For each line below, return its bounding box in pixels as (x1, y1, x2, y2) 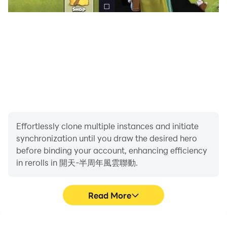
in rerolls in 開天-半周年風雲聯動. (16, 157, 138, 168)
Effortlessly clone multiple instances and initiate (16, 121, 199, 131)
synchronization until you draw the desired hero (16, 133, 197, 143)
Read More (88, 190, 131, 201)
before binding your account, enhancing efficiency (16, 145, 207, 156)
